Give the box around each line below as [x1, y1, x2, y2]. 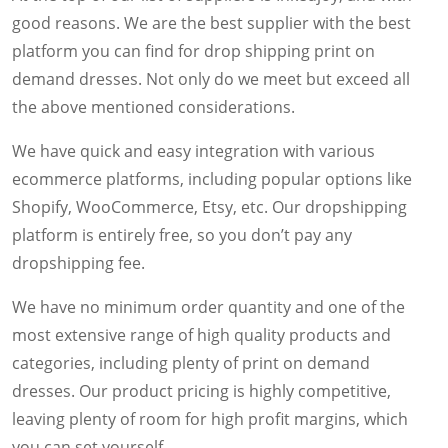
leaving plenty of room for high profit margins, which [12, 407, 408, 430]
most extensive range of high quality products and [12, 323, 391, 346]
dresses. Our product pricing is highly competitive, [12, 379, 391, 402]
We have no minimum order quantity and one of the [12, 295, 405, 318]
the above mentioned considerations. [12, 95, 295, 118]
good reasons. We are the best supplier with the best [12, 11, 411, 34]
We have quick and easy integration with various [12, 139, 375, 162]
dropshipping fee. [12, 251, 145, 274]
